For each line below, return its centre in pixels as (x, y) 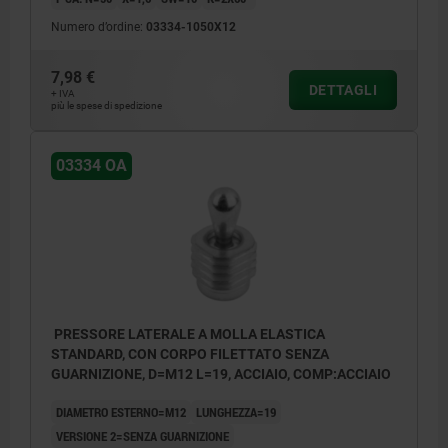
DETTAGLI (342, 90)
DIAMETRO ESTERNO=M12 (121, 411)
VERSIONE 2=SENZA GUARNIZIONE (142, 435)
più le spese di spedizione (106, 106)
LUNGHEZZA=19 (236, 411)
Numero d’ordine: (98, 27)
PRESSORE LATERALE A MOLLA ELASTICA (188, 333)
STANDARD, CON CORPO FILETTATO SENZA (190, 353)
